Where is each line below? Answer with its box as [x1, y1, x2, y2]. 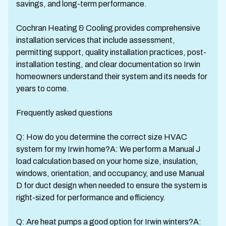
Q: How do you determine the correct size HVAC [16, 133, 187, 141]
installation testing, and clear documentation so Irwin [16, 60, 200, 69]
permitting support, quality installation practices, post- [16, 48, 206, 56]
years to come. [16, 84, 69, 93]
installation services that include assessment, [16, 36, 175, 44]
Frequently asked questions [16, 108, 112, 117]
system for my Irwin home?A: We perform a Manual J [16, 145, 200, 153]
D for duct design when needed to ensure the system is [16, 181, 207, 190]
